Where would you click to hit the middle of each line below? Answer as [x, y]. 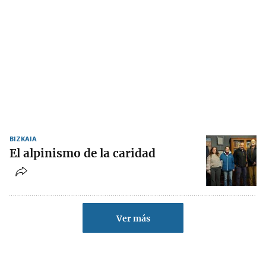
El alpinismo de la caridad [83, 153]
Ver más [133, 219]
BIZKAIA [23, 139]
